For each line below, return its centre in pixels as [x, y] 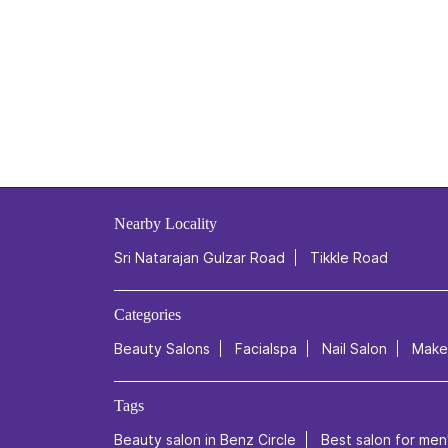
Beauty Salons [162, 348]
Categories [147, 314]
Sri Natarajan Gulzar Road [199, 257]
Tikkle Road [349, 257]
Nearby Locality [165, 223]
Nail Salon [354, 348]
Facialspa [266, 348]
